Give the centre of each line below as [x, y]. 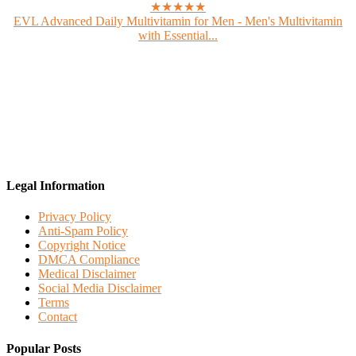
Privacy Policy [75, 217]
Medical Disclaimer [87, 274]
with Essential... [178, 35]
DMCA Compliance [89, 260]
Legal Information [56, 186]
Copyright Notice [82, 246]
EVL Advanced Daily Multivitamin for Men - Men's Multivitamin [178, 21]
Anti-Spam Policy [83, 231]
